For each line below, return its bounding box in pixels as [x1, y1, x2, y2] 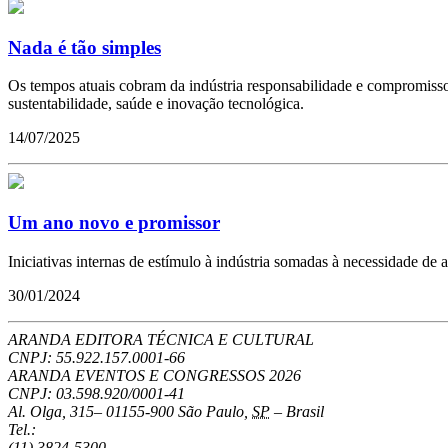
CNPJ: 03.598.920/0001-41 [8, 384, 185, 402]
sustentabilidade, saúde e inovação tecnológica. [8, 95, 304, 113]
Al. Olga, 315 [8, 402, 94, 420]
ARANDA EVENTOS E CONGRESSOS [8, 366, 269, 384]
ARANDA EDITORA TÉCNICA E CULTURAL [8, 330, 314, 348]
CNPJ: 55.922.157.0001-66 [8, 348, 185, 366]
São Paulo [178, 402, 244, 420]
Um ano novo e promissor [8, 212, 220, 234]
